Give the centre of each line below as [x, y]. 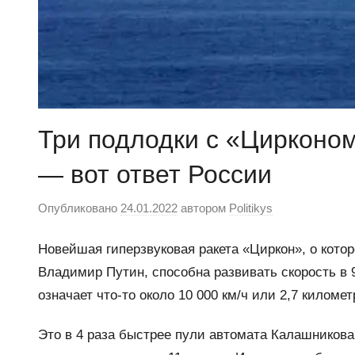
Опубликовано [79, 208]
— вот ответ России [155, 175]
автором [203, 208]
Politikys [251, 208]
